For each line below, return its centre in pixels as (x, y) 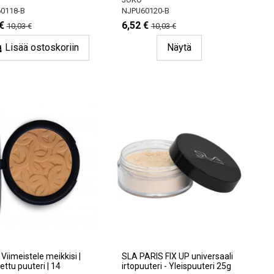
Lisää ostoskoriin (42, 48)
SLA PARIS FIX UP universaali (177, 257)
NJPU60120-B (145, 11)
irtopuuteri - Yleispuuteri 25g (176, 266)
